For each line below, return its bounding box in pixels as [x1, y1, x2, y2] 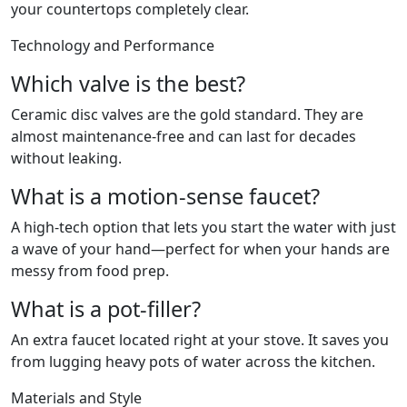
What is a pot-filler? [11, 294, 201, 324]
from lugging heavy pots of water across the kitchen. [11, 352, 375, 372]
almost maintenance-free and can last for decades [11, 126, 356, 147]
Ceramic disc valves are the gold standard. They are [11, 104, 363, 125]
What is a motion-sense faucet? [11, 182, 320, 212]
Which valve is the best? [11, 69, 245, 99]
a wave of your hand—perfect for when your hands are [11, 239, 390, 260]
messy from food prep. [11, 261, 169, 282]
